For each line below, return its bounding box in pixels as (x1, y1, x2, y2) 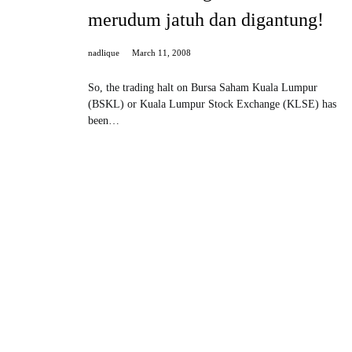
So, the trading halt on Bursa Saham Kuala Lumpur (88, 82, 317, 94)
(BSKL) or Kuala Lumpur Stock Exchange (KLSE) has (88, 98, 336, 111)
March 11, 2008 (132, 48, 191, 58)
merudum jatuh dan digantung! (88, 9, 324, 31)
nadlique (88, 48, 119, 58)
